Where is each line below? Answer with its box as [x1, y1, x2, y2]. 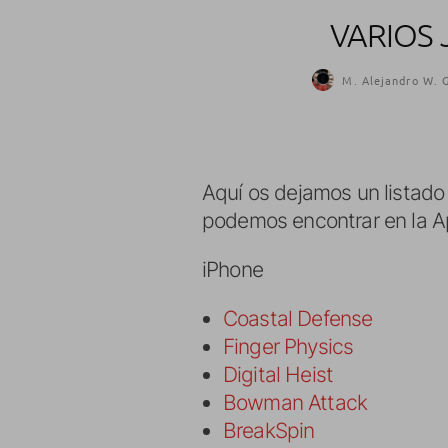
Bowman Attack [223, 390, 368, 415]
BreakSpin [223, 418, 315, 443]
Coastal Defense [223, 306, 373, 331]
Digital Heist [223, 362, 334, 387]
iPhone [202, 257, 263, 282]
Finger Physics [223, 334, 354, 359]
